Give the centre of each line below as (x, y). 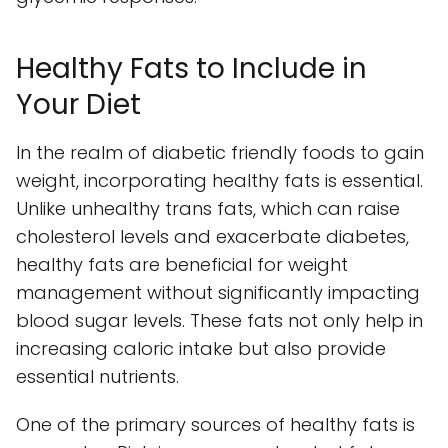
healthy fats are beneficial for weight (182, 264)
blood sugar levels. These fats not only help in (219, 320)
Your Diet (78, 104)
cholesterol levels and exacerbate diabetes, (212, 236)
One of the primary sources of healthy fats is (215, 424)
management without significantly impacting (218, 292)
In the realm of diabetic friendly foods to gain (220, 152)
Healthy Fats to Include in (191, 68)
